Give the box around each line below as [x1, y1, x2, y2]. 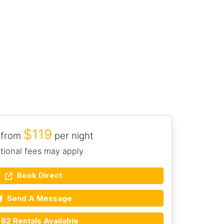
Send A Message [5, 193, 72, 203]
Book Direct [15, 170, 62, 180]
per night [51, 130, 93, 142]
